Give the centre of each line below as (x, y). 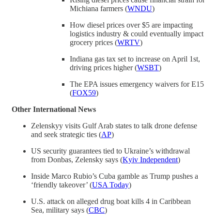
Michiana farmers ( (99, 8)
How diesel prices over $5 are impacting (131, 25)
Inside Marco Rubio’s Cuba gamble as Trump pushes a (115, 176)
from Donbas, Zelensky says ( (77, 159)
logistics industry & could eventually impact (137, 33)
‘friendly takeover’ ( (62, 185)
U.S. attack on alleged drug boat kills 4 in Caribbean (111, 201)
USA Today (110, 185)
